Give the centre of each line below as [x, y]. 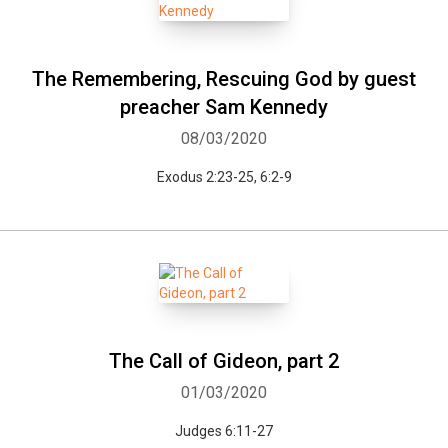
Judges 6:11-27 [224, 431]
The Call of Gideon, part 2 [224, 361]
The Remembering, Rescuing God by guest [224, 79]
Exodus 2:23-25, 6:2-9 [224, 177]
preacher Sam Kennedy [224, 107]
